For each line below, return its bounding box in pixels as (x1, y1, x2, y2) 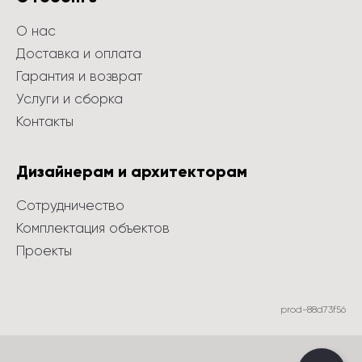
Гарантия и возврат (16, 68, 142, 84)
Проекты (16, 242, 72, 259)
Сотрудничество (16, 197, 124, 213)
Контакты (16, 113, 74, 129)
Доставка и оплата (16, 45, 141, 61)
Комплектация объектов (16, 220, 170, 236)
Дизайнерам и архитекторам (16, 162, 247, 181)
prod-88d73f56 (280, 304, 346, 315)
